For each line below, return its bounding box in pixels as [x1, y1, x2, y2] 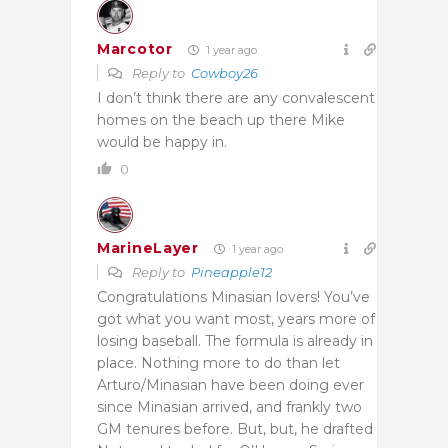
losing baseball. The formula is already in [97, 331, 373, 350]
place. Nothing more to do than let [97, 353, 340, 372]
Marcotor [97, 40, 173, 59]
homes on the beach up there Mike [97, 110, 345, 129]
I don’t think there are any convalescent [97, 88, 375, 107]
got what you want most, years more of [97, 309, 375, 328]
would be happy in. [97, 132, 227, 151]
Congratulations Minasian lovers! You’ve [97, 287, 370, 306]
